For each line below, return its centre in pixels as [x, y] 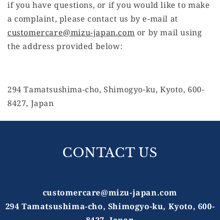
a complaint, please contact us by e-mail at [93, 19]
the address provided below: [65, 46]
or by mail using [168, 33]
